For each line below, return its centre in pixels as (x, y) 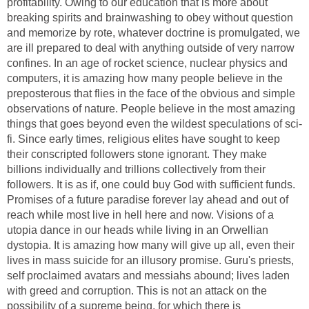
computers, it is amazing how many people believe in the (145, 78)
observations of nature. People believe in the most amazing (151, 108)
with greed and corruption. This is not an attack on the (137, 290)
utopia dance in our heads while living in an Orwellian (138, 230)
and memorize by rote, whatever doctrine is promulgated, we (153, 32)
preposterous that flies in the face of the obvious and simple (151, 93)
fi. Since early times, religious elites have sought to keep (143, 139)
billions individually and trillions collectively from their (136, 169)
